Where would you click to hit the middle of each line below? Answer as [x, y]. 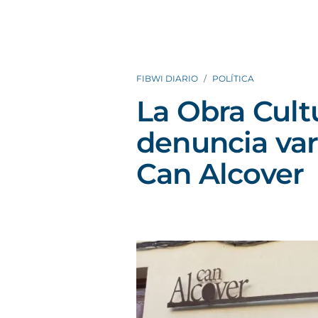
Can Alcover [220, 174]
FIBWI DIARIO [167, 78]
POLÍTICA [233, 78]
